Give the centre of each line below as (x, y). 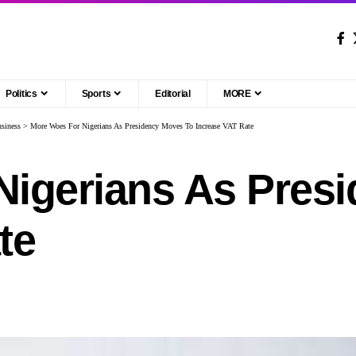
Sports (96, 93)
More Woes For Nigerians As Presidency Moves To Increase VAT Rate (142, 126)
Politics (21, 93)
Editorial (173, 93)
